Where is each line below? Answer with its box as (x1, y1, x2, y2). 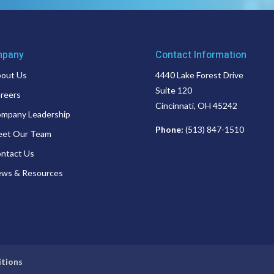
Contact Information (155, 47, 246, 62)
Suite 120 (155, 84, 192, 95)
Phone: (155, 124, 185, 135)
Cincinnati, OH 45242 (155, 100, 237, 111)
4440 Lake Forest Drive (155, 69, 243, 80)
